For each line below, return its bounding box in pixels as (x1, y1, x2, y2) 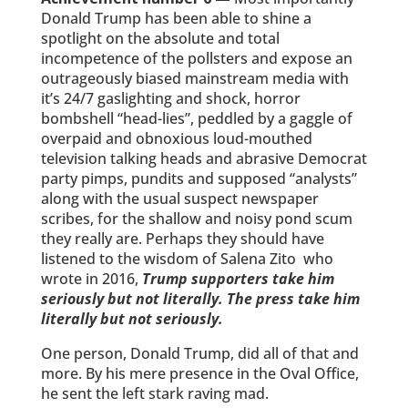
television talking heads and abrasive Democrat (40, 148, 367, 168)
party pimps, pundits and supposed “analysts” (40, 168, 357, 189)
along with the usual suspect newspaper (40, 189, 319, 209)
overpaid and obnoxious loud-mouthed (40, 128, 312, 148)
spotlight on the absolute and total (40, 28, 280, 48)
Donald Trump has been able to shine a (40, 8, 311, 28)
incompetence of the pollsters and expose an (40, 48, 352, 68)
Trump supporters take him (141, 269, 334, 289)
